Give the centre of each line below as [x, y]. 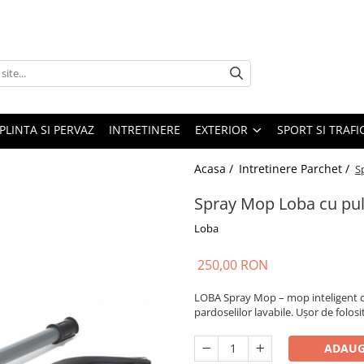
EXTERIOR [221, 130]
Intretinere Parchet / [296, 169]
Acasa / [215, 169]
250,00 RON [233, 265]
